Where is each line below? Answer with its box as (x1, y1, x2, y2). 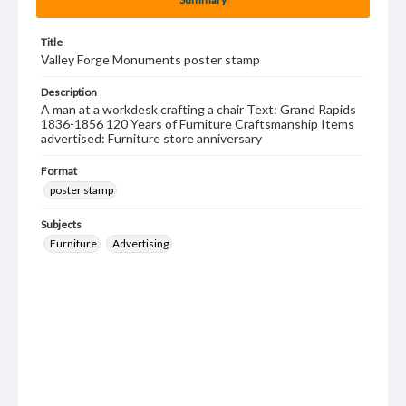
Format (41, 164, 77, 178)
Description (41, 85, 97, 99)
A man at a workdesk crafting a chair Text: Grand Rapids (41, 101, 356, 117)
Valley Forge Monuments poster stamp (41, 52, 260, 67)
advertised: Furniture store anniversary (41, 130, 262, 146)
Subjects (41, 217, 82, 231)
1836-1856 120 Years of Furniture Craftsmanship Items (41, 116, 354, 131)
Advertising (112, 237, 169, 250)
